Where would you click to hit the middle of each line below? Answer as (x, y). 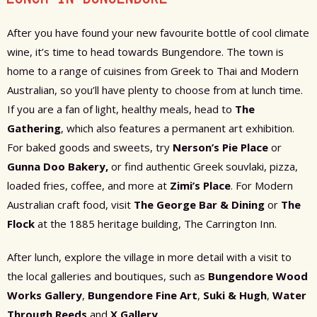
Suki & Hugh (235, 295)
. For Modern (262, 186)
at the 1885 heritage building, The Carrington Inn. (156, 224)
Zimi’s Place (200, 186)
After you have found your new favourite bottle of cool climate (158, 33)
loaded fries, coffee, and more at (88, 186)
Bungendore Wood (258, 276)
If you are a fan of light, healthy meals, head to (121, 109)
